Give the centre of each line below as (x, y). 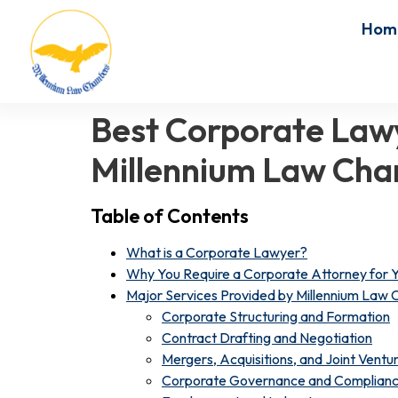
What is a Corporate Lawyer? (217, 252)
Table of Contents (170, 216)
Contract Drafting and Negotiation (267, 338)
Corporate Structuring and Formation (276, 316)
